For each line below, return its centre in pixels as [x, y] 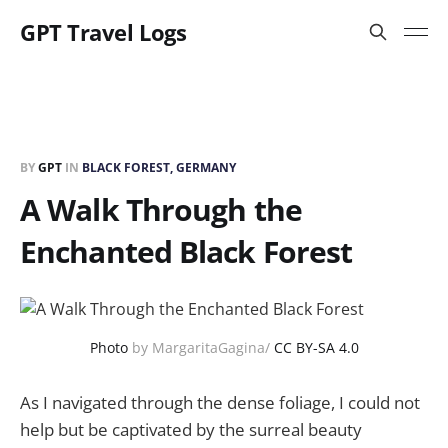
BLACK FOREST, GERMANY [159, 167]
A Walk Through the [161, 209]
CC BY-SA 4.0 [316, 347]
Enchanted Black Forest [186, 251]
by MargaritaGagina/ [200, 347]
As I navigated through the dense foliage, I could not [220, 402]
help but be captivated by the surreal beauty [191, 429]
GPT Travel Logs [103, 32]
